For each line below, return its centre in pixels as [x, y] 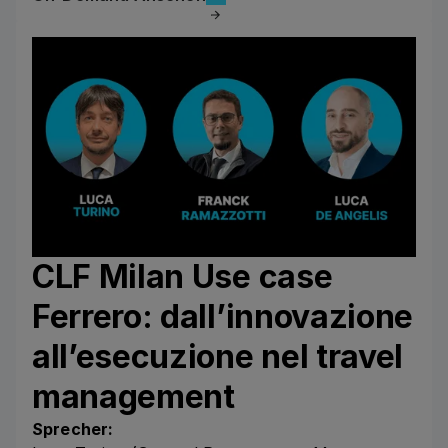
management [133, 396]
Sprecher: [73, 428]
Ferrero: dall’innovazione [222, 316]
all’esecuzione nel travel [217, 356]
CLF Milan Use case [182, 276]
